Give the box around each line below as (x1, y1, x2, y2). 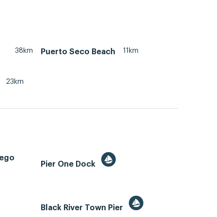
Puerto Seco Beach (41, 48, 115, 56)
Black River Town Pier (41, 203, 125, 212)
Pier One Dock (41, 160, 97, 168)
